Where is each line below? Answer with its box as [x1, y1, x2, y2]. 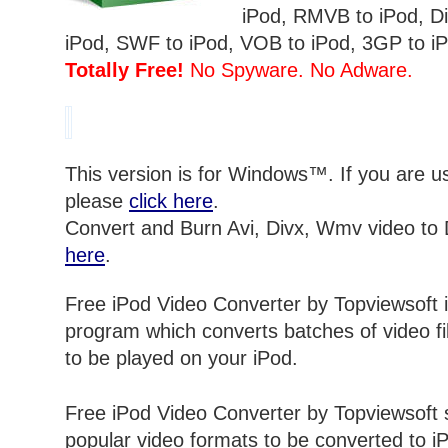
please [65, 190, 129, 213]
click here [129, 190, 213, 213]
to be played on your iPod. [65, 347, 298, 370]
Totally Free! [65, 59, 184, 82]
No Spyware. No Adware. [184, 59, 413, 82]
